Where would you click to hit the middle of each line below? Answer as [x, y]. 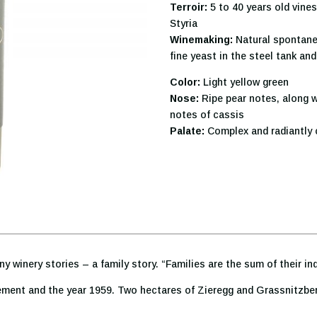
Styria [184, 23]
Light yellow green [245, 82]
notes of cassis [207, 114]
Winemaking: [202, 39]
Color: [185, 82]
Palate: [188, 131]
